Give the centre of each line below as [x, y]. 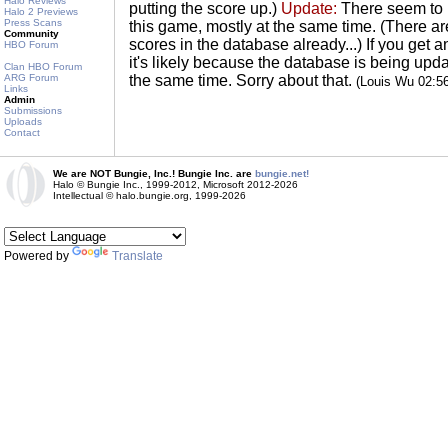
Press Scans [33, 22]
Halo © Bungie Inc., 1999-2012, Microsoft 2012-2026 [175, 184]
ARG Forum [31, 77]
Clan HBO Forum [43, 66]
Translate [137, 256]
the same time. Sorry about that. [242, 80]
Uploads [23, 121]
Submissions [33, 110]
